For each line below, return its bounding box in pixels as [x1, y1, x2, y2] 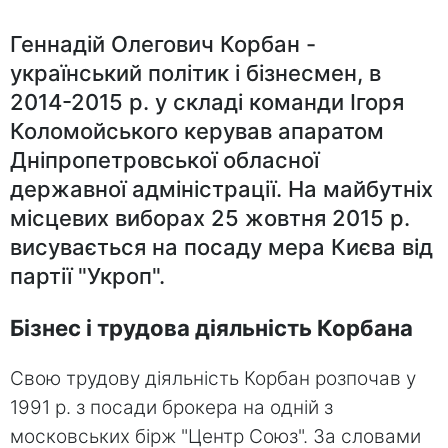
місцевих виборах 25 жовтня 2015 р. [10, 204, 410, 231]
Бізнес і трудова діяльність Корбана [10, 314, 413, 342]
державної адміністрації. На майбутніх [10, 175, 433, 202]
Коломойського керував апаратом [10, 117, 384, 144]
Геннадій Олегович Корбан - [10, 30, 316, 57]
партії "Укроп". [10, 262, 165, 289]
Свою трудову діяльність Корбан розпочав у [10, 367, 416, 391]
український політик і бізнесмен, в [10, 59, 381, 86]
